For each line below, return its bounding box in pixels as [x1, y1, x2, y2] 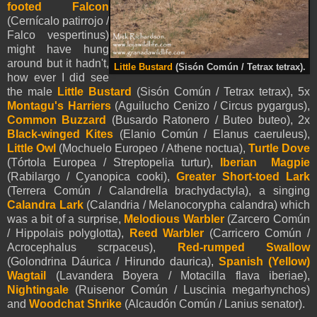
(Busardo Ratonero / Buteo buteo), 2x [106, 113, 311, 126]
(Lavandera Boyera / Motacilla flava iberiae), [46, 269, 310, 282]
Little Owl [7, 142, 57, 154]
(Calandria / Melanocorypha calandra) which [83, 198, 310, 211]
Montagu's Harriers [7, 99, 111, 112]
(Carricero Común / [204, 226, 311, 239]
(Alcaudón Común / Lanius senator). [122, 297, 305, 310]
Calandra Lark [7, 198, 83, 211]
